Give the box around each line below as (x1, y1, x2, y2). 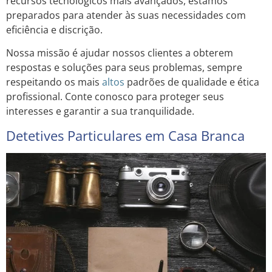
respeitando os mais (6, 75, 102, 89)
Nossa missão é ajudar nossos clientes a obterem (6, 46, 233, 60)
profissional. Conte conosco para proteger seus (6, 90, 224, 104)
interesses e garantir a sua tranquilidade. (6, 104, 194, 118)
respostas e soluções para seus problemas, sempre (6, 61, 242, 75)
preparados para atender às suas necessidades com (6, 8, 246, 22)
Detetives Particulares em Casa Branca (6, 126, 245, 144)
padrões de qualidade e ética (124, 75, 259, 89)
